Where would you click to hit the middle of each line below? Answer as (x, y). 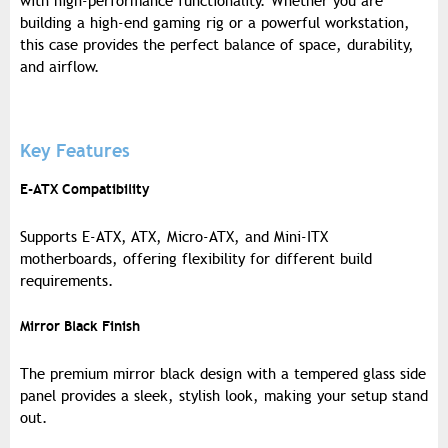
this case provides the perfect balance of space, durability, (217, 45)
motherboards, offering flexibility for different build (196, 259)
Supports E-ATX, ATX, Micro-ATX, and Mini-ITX (174, 237)
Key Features (75, 151)
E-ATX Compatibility (84, 189)
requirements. (67, 281)
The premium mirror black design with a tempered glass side (223, 374)
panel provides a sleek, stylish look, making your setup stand (224, 396)
